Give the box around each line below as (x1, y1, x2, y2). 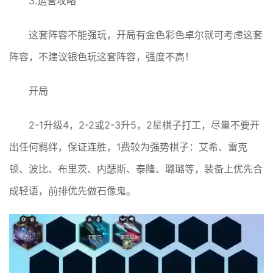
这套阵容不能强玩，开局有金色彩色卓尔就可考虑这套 (29, 28, 263, 41)
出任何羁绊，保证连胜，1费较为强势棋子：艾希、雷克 (9, 140, 247, 153)
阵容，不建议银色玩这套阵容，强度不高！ (9, 50, 194, 63)
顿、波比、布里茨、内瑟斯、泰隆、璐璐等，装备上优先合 (9, 162, 263, 175)
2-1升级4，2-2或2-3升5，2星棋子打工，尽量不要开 (29, 118, 260, 131)
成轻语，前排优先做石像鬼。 (9, 184, 136, 197)
